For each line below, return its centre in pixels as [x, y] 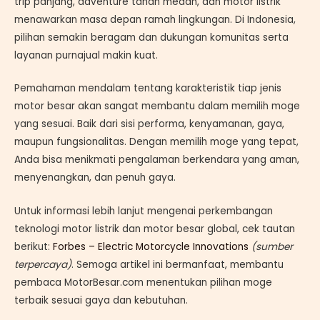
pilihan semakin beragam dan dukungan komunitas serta [151, 37]
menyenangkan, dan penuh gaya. [95, 178]
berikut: [34, 247]
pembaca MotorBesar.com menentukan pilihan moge [143, 283]
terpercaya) [43, 265]
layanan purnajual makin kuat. [86, 55]
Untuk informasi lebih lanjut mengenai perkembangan [144, 211]
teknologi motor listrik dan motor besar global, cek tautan [155, 229]
